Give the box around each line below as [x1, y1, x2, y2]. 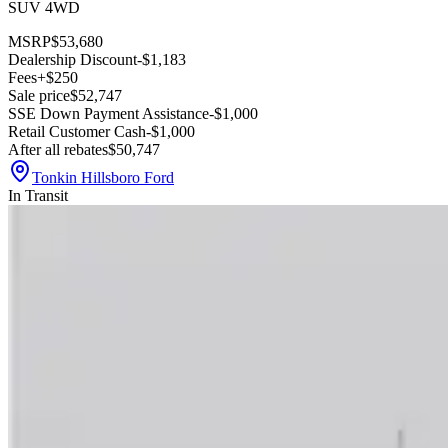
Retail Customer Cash [8, 123, 146, 141]
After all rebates [8, 141, 108, 159]
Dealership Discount [8, 51, 137, 69]
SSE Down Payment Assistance [8, 105, 209, 123]
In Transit [8, 187, 68, 205]
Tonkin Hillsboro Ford [32, 169, 174, 187]
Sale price [8, 87, 70, 105]
